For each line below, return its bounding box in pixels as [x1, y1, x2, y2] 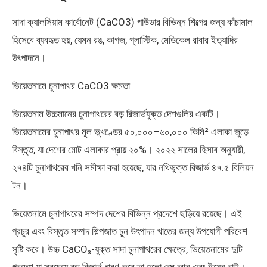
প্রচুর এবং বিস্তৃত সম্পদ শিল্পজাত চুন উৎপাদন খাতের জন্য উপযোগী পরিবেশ [12, 225, 247, 237]
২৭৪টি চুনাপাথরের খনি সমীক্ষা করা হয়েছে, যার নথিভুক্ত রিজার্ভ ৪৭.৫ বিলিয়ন [12, 161, 254, 173]
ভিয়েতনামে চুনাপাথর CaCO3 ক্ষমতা [12, 79, 130, 92]
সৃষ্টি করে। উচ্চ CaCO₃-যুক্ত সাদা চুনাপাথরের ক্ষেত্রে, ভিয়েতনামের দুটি [12, 243, 243, 255]
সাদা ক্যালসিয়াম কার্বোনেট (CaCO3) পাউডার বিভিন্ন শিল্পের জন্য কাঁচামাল [12, 15, 253, 28]
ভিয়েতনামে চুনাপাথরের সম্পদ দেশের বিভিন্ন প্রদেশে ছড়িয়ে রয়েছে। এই [12, 207, 242, 219]
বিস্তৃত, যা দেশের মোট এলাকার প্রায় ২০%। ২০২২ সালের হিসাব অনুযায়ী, [12, 143, 245, 156]
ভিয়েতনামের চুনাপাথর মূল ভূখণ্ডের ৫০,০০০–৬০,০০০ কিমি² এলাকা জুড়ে [12, 125, 249, 138]
